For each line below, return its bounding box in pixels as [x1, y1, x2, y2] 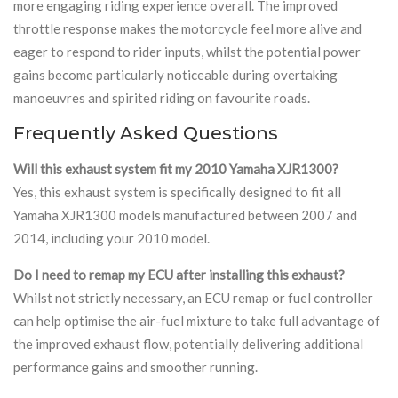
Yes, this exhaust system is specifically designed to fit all [13, 183, 341, 200]
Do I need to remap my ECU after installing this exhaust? [13, 266, 345, 283]
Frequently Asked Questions [13, 122, 278, 144]
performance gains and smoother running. [13, 358, 258, 375]
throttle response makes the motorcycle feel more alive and [13, 20, 362, 36]
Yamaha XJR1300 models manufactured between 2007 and [13, 206, 357, 223]
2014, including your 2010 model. [13, 229, 210, 246]
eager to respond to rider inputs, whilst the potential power [13, 43, 361, 60]
